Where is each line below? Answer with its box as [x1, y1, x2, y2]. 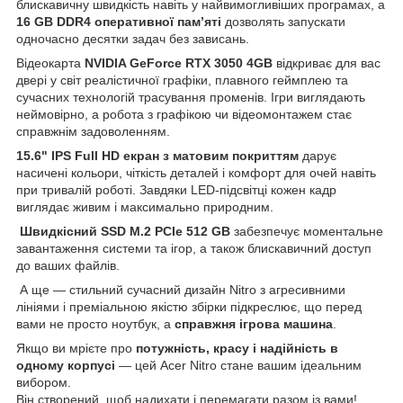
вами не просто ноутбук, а [16, 316, 175, 331]
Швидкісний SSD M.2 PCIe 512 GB [20, 223, 230, 238]
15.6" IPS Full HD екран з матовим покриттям [16, 148, 299, 163]
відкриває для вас [273, 55, 381, 70]
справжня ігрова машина [175, 316, 333, 331]
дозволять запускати [221, 13, 345, 29]
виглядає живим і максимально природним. [16, 199, 273, 214]
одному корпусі [16, 357, 115, 372]
